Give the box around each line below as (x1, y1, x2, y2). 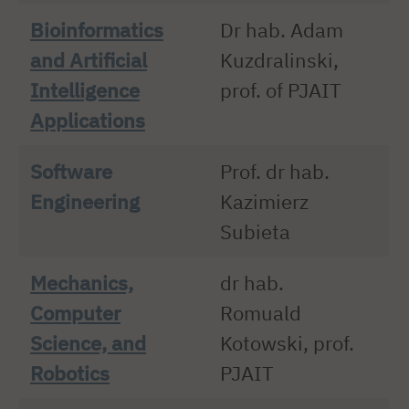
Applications (30, 106, 146, 133)
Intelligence (30, 76, 141, 103)
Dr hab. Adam (220, 16, 344, 43)
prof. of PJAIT (220, 76, 342, 103)
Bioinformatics (30, 16, 164, 43)
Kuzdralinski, (220, 46, 340, 73)
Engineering (30, 187, 141, 215)
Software (30, 157, 113, 184)
